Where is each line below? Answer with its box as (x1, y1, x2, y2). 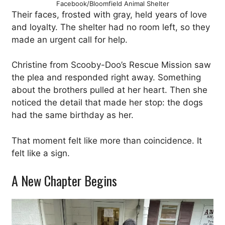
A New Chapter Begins (12, 171, 117, 190)
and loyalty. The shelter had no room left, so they (12, 22, 210, 32)
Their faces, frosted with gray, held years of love (12, 9, 207, 20)
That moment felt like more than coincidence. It (12, 135, 202, 146)
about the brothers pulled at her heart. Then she (12, 85, 207, 95)
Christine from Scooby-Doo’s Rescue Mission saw (12, 60, 211, 70)
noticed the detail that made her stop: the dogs (12, 97, 203, 107)
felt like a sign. (12, 148, 70, 158)
